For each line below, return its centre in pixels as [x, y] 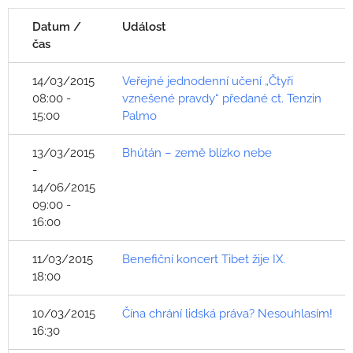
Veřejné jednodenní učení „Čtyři [208, 81]
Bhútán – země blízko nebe [197, 153]
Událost [144, 27]
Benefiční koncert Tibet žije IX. [204, 259]
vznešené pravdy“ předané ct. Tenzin [222, 98]
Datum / [57, 27]
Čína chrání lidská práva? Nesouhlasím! [227, 314]
